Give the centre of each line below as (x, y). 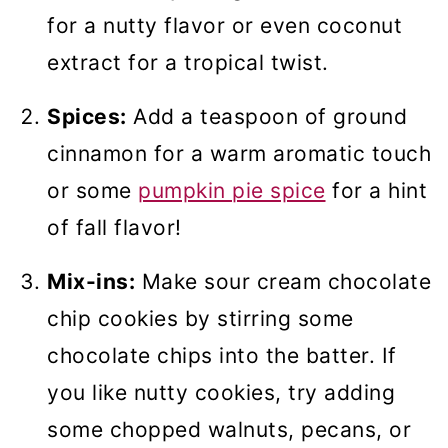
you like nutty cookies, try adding (221, 393)
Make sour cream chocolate (283, 282)
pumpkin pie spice (232, 191)
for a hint (376, 191)
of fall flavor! (114, 228)
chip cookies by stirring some (200, 319)
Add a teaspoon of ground (266, 117)
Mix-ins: (91, 282)
